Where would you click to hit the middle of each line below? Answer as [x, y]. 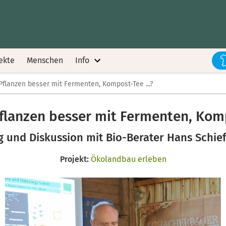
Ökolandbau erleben [128, 159]
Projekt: [74, 159]
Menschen [45, 60]
